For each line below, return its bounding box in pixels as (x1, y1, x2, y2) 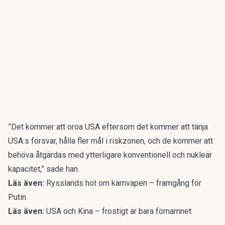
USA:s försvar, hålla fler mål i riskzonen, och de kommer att (8, 136, 213, 146)
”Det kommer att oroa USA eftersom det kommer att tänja (8, 122, 208, 132)
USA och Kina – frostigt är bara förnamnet (46, 206, 191, 216)
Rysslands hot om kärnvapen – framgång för (46, 178, 201, 188)
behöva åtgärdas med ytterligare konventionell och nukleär (8, 150, 212, 160)
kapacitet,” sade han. (8, 164, 79, 174)
